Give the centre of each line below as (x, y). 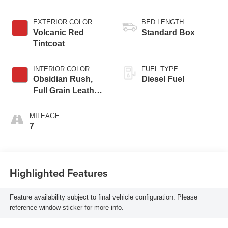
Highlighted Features (59, 173)
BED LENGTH (163, 22)
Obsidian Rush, (63, 79)
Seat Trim (51, 102)
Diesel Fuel (163, 79)
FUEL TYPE (160, 69)
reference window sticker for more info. (66, 208)
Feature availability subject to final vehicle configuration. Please (103, 197)
